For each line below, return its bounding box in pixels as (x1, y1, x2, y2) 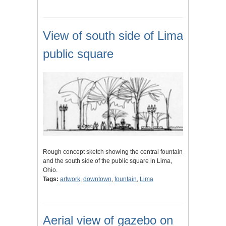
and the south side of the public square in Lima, (43, 157, 172, 165)
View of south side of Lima (43, 29, 183, 43)
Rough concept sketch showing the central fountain (43, 148, 183, 156)
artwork (60, 176, 80, 183)
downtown (83, 176, 111, 183)
